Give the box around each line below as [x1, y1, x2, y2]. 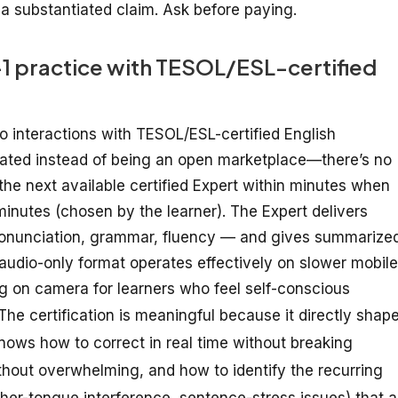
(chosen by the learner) [55, 202, 222, 220]
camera [35, 279, 89, 298]
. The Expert [222, 202, 312, 220]
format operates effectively [78, 253, 273, 272]
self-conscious [241, 279, 350, 298]
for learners [89, 279, 179, 298]
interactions [12, 124, 97, 143]
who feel [179, 279, 241, 298]
